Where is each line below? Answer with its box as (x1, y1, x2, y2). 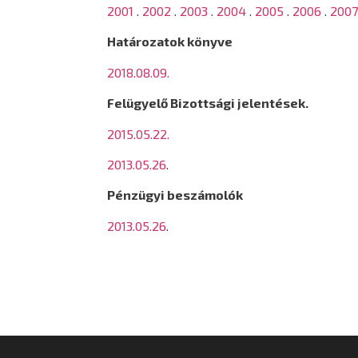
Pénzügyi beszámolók (107, 187, 244, 203)
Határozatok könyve (107, 34, 233, 50)
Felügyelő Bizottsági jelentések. (107, 95, 309, 111)
